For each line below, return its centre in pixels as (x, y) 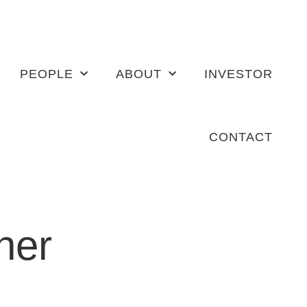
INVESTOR (238, 74)
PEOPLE (46, 74)
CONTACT (241, 137)
